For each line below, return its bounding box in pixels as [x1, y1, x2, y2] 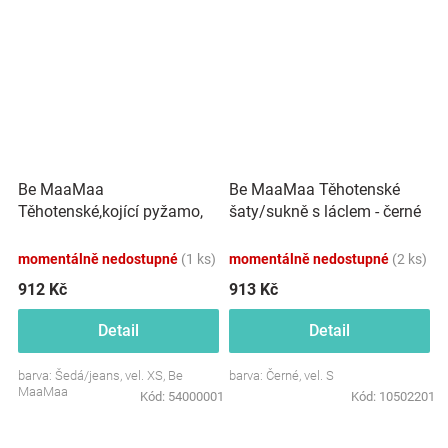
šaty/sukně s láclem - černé [229, 202, 421, 221]
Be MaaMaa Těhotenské [229, 180, 400, 199]
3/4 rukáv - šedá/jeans [18, 223, 177, 243]
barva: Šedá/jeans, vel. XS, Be [18, 367, 183, 383]
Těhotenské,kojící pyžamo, [18, 201, 203, 221]
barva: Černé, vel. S [229, 367, 334, 383]
